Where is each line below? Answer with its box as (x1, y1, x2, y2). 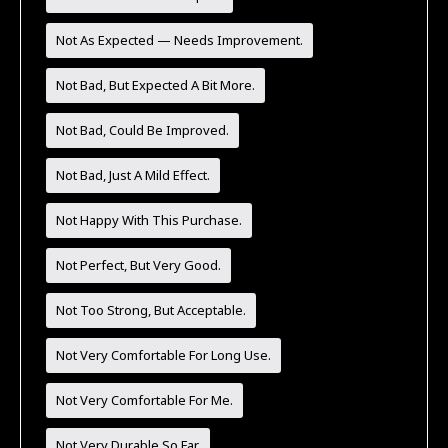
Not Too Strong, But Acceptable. (56, 300, 247, 319)
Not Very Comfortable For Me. (56, 390, 234, 409)
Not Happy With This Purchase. (56, 210, 243, 229)
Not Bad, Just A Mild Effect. (56, 165, 211, 184)
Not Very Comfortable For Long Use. (56, 345, 272, 364)
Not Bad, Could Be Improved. (56, 120, 230, 139)
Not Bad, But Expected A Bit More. (56, 75, 256, 94)
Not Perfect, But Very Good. (56, 255, 222, 274)
